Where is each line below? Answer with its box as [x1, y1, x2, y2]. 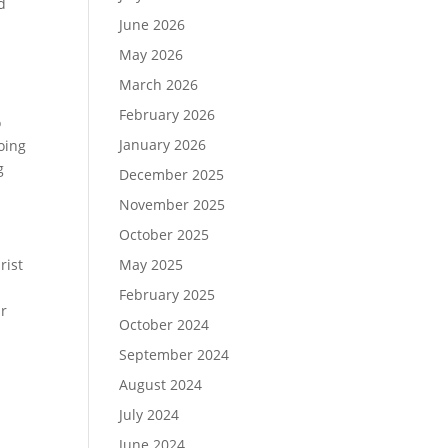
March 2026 [119, 75, 199, 94]
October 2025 [119, 225, 210, 244]
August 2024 [119, 375, 203, 394]
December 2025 [119, 165, 225, 184]
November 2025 [119, 195, 226, 214]
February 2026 [119, 105, 216, 124]
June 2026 [119, 15, 186, 34]
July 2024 [119, 405, 180, 424]
